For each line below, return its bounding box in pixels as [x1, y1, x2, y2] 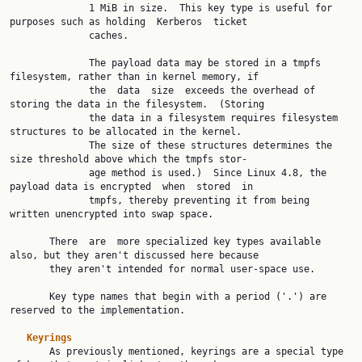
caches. [10, 30, 89, 41]
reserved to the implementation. [10, 305, 185, 316]
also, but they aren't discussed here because [10, 250, 259, 261]
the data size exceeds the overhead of [10, 85, 89, 96]
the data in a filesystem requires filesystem [10, 112, 89, 124]
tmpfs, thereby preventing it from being [10, 195, 89, 206]
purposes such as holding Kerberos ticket [10, 16, 247, 27]
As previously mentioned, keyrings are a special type [10, 346, 49, 357]
